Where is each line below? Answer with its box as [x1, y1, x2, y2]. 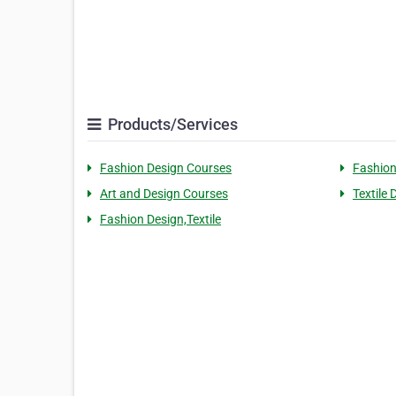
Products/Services [104, 115, 238, 134]
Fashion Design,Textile [100, 212, 221, 227]
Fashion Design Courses [100, 161, 232, 176]
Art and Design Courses [100, 187, 228, 202]
